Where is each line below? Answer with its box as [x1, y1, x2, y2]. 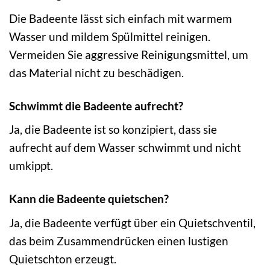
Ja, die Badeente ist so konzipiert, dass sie [9, 122, 217, 137]
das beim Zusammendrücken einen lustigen [9, 233, 228, 248]
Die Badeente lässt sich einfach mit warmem [9, 11, 232, 25]
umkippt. [9, 159, 53, 173]
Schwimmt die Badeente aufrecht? [9, 98, 183, 113]
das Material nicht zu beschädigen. [9, 65, 184, 80]
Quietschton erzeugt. [9, 251, 116, 266]
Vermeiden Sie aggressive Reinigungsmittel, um [9, 47, 248, 61]
